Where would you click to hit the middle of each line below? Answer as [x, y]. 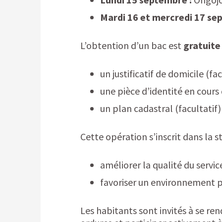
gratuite [202, 45]
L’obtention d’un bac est [132, 45]
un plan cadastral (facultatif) [161, 108]
